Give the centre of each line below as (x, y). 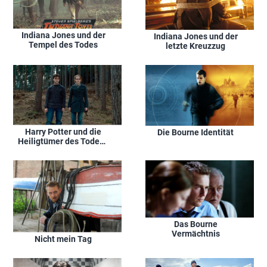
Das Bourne (195, 224)
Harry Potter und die (63, 131)
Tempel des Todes (63, 44)
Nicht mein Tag (63, 239)
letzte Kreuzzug (195, 46)
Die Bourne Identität (195, 133)
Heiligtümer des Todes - (63, 141)
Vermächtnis (195, 234)
